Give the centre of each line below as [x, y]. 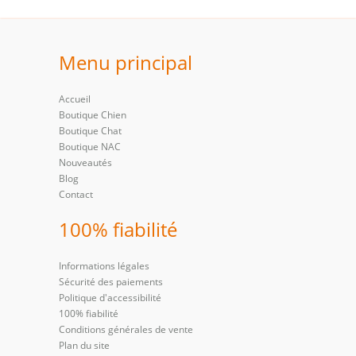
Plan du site [84, 345]
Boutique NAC [90, 146]
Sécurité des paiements [111, 281]
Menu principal [126, 62]
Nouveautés [85, 162]
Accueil [75, 99]
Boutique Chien [93, 114]
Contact [76, 194]
